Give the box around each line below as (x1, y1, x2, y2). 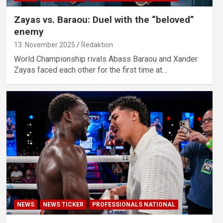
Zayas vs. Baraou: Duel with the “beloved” (13, 13, 194, 25)
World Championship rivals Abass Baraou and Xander (13, 54, 198, 64)
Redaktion (81, 40, 113, 49)
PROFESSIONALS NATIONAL (92, 201, 175, 209)
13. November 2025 (13, 40, 75, 49)
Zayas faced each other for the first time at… (13, 65, 167, 75)
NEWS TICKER (42, 201, 84, 209)
